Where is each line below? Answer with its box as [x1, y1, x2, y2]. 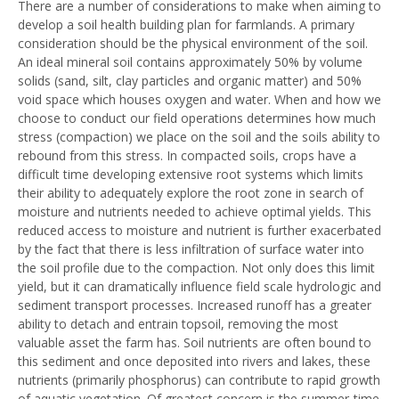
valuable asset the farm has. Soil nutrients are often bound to [18, 334, 371, 351]
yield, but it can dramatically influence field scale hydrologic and [18, 278, 381, 295]
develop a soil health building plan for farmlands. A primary [18, 16, 354, 33]
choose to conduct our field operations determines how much [18, 110, 376, 126]
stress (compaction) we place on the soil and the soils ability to [18, 128, 380, 145]
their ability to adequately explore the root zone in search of [18, 184, 363, 201]
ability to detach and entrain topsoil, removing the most [18, 315, 338, 332]
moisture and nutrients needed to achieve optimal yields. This [18, 203, 371, 220]
